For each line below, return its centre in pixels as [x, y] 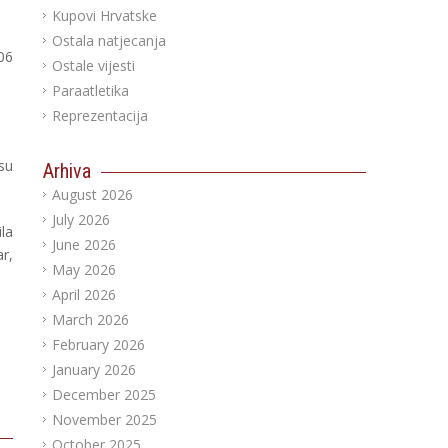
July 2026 [80, 219]
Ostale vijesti [93, 65]
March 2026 [90, 319]
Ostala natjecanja [108, 40]
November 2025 [104, 419]
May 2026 [83, 269]
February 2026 [98, 344]
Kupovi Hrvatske [104, 15]
